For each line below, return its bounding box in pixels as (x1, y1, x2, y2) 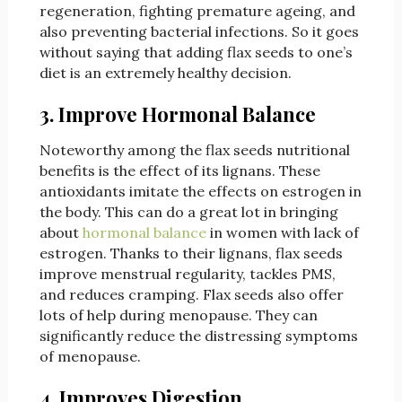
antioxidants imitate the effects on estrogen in (39, 182, 362, 201)
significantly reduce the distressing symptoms (39, 327, 358, 345)
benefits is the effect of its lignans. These (39, 162, 320, 180)
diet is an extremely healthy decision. (39, 64, 292, 83)
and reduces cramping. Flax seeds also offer (39, 285, 344, 304)
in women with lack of (205, 223, 359, 242)
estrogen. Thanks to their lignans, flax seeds (39, 244, 343, 263)
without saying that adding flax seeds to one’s (39, 43, 353, 62)
